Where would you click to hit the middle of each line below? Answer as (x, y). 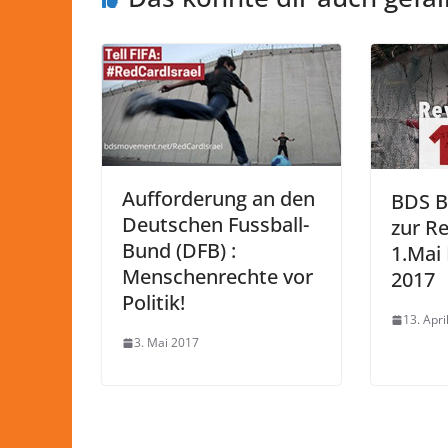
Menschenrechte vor (217, 277)
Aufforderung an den (218, 199)
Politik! (153, 303)
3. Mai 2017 (166, 343)
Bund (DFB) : (179, 251)
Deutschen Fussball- (215, 225)
